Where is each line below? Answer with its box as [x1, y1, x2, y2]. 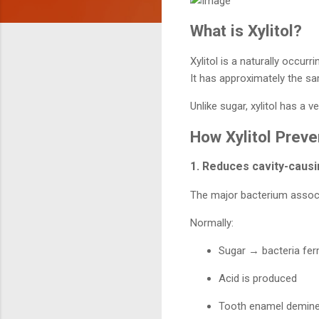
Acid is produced [219, 272, 297, 286]
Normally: [190, 216, 234, 230]
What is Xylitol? [190, 21, 302, 41]
